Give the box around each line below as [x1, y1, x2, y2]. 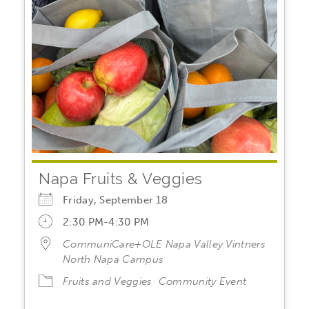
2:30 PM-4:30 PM [63, 216, 150, 229]
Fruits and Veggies [63, 275, 152, 288]
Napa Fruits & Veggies [39, 170, 203, 188]
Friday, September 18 [63, 194, 180, 207]
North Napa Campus [63, 253, 164, 266]
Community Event [158, 275, 247, 288]
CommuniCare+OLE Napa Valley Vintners [63, 238, 266, 251]
